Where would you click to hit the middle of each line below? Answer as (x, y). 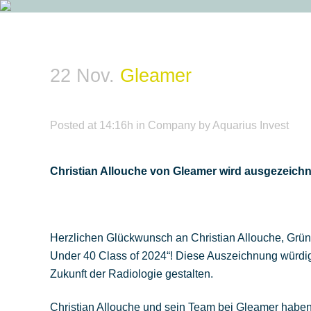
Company (172, 125)
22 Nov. (82, 76)
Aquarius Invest (251, 125)
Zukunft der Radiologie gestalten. (132, 274)
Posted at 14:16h (92, 125)
